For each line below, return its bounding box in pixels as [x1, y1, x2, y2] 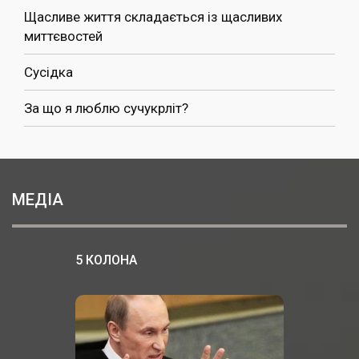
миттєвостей [24, 27, 103, 44]
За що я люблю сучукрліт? [24, 99, 188, 116]
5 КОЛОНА [75, 252, 137, 268]
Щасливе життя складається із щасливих [24, 8, 282, 25]
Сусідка [24, 63, 73, 80]
